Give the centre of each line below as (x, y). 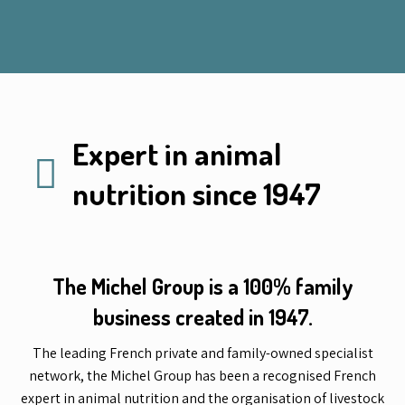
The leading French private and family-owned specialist (202, 353)
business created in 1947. (202, 316)
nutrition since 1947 (197, 193)
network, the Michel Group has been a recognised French (202, 375)
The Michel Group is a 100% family (202, 286)
